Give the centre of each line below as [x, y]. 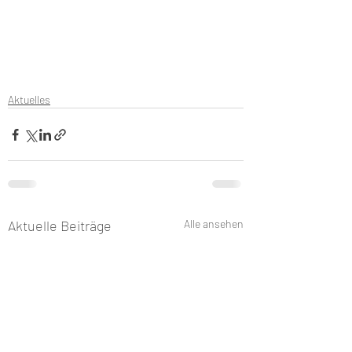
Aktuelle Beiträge [60, 225]
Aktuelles [29, 99]
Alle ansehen [214, 224]
